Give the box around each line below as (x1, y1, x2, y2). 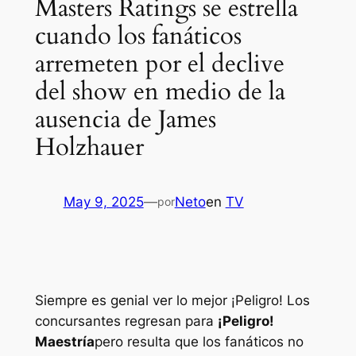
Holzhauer (34, 130, 144, 164)
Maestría (34, 334, 95, 350)
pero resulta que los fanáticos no (94, 334, 304, 350)
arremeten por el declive (34, 47, 284, 81)
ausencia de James (34, 103, 216, 137)
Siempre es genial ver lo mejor (34, 292, 231, 309)
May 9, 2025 (63, 193, 144, 210)
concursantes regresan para (34, 313, 218, 330)
